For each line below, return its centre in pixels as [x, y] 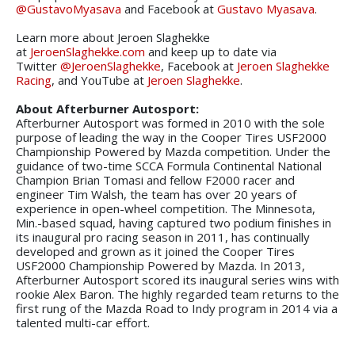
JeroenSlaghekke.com [88, 51]
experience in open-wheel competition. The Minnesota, [166, 208]
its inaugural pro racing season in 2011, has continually [163, 237]
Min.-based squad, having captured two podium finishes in [174, 222]
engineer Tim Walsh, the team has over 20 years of [156, 194]
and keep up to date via [211, 51]
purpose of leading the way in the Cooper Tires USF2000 [171, 137]
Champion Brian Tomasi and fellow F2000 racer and [155, 179]
